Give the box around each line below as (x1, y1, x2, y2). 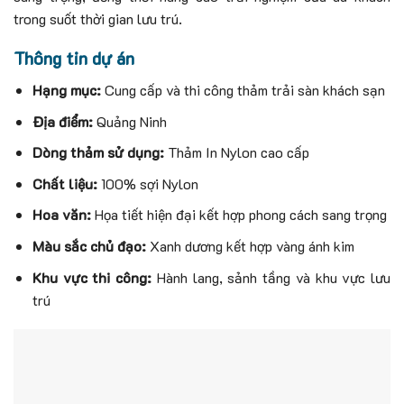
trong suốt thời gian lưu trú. (14, 8, 182, 28)
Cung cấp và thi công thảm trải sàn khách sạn (100, 79, 385, 99)
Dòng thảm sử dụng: (32, 142, 164, 162)
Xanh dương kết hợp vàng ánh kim (145, 235, 354, 255)
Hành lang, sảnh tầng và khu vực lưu (151, 267, 391, 287)
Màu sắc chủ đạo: (32, 235, 146, 255)
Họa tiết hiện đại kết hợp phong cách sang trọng (90, 205, 387, 225)
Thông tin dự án (14, 47, 134, 70)
